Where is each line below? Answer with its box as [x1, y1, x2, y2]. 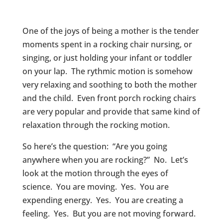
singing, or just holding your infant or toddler [22, 52, 192, 63]
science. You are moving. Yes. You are [22, 181, 169, 192]
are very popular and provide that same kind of [22, 106, 200, 117]
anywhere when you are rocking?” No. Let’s [22, 154, 188, 165]
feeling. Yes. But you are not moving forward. [22, 208, 198, 219]
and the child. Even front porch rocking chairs [22, 93, 196, 104]
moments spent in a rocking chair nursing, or [22, 39, 192, 50]
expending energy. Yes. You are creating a [22, 195, 183, 206]
